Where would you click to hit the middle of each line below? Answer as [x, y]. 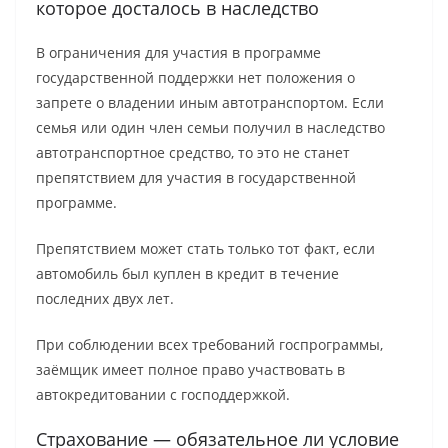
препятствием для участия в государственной [196, 177]
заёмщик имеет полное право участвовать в [190, 369]
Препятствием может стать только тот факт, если [205, 248]
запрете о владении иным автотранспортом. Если [210, 102]
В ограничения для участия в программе [178, 52]
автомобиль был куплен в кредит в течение [187, 273]
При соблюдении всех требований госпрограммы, [209, 344]
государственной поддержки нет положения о [195, 77]
